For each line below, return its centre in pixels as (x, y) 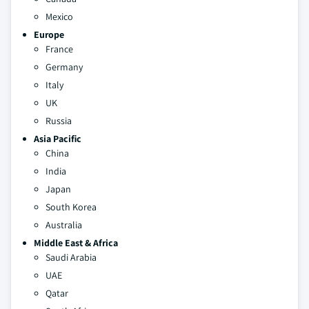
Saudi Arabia (71, 257)
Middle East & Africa (76, 242)
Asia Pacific (58, 138)
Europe (49, 34)
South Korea (71, 207)
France (59, 49)
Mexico (59, 16)
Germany (64, 67)
